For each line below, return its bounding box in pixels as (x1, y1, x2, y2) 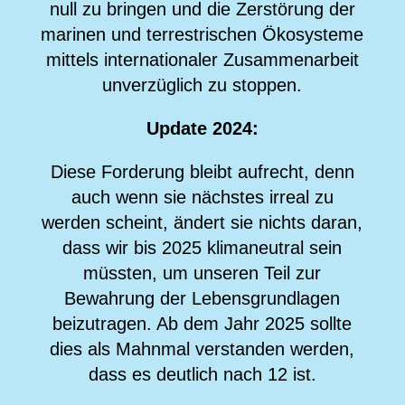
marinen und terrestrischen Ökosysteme (41, 24, 364, 44)
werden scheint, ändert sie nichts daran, (42, 212, 363, 232)
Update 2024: (146, 118, 259, 138)
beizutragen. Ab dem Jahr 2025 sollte (52, 313, 353, 334)
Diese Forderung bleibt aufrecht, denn (50, 161, 354, 182)
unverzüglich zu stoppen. (102, 74, 303, 95)
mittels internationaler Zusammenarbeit (45, 49, 359, 70)
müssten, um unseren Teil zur (83, 262, 322, 283)
